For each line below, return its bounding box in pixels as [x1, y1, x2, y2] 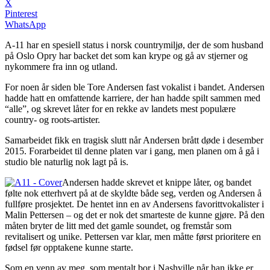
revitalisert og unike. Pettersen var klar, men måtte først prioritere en [5, 231, 261, 242]
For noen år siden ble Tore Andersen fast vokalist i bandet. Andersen [5, 81, 265, 92]
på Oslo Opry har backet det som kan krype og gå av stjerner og [5, 50, 248, 61]
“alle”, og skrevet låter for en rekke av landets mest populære [5, 103, 236, 114]
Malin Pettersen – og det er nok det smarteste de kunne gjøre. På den [5, 209, 265, 220]
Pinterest [5, 8, 37, 19]
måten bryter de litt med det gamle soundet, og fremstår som [5, 220, 231, 231]
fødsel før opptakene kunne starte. [5, 242, 136, 253]
